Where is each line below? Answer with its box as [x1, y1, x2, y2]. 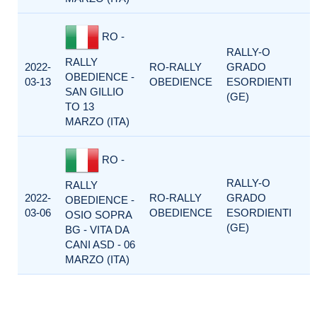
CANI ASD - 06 [65, 238, 135, 250]
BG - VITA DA [65, 224, 129, 236]
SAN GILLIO [65, 86, 124, 98]
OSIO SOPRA [65, 209, 132, 221]
